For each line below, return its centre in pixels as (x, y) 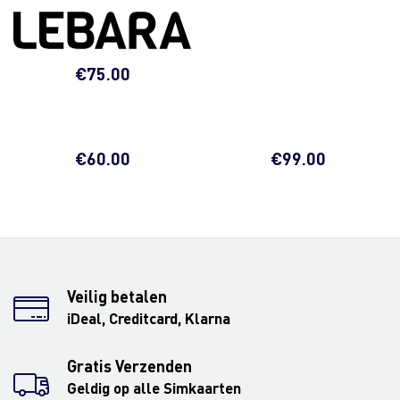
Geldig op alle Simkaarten (154, 388)
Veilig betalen (117, 297)
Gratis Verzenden (129, 367)
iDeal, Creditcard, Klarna (149, 319)
